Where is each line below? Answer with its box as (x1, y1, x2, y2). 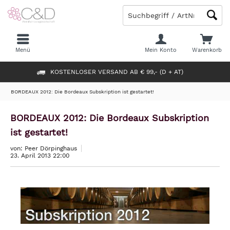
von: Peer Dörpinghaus (10, 145, 77, 152)
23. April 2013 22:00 (10, 152, 69, 159)
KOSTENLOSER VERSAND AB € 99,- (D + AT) (50, 68, 183, 75)
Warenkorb (191, 47, 222, 53)
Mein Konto (145, 47, 177, 53)
